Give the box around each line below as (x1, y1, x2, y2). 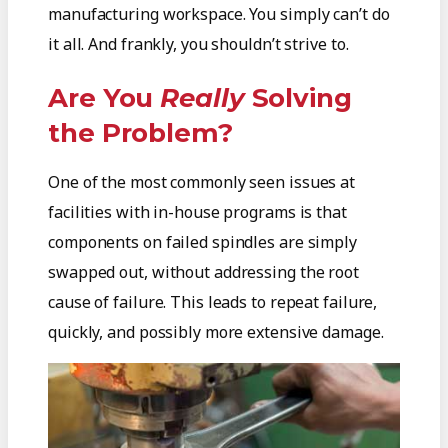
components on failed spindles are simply (48, 230, 357, 253)
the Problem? (48, 116, 233, 149)
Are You (48, 81, 161, 114)
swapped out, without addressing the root (48, 260, 359, 283)
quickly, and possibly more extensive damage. (48, 320, 384, 343)
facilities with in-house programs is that (48, 200, 347, 223)
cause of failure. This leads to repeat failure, (48, 290, 378, 313)
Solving (244, 81, 352, 114)
